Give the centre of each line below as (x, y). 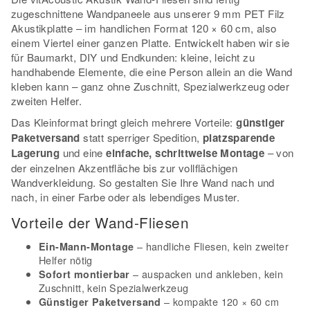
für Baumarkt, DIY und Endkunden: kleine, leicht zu (133, 57)
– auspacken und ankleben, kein (207, 273)
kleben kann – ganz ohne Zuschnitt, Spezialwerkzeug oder (150, 86)
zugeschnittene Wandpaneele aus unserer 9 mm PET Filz (148, 14)
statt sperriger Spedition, (142, 137)
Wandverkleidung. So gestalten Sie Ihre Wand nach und (143, 182)
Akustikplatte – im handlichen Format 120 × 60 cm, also (144, 28)
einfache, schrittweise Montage (185, 153)
